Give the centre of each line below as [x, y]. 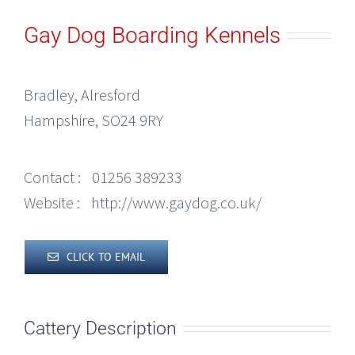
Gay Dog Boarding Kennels [152, 35]
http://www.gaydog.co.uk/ [176, 203]
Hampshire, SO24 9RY [94, 120]
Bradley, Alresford [82, 95]
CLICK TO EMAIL [106, 257]
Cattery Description [100, 328]
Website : [52, 203]
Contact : [52, 177]
